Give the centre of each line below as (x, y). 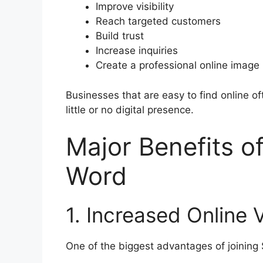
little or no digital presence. (130, 109)
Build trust (120, 36)
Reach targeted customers (158, 21)
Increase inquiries (137, 51)
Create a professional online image (178, 65)
